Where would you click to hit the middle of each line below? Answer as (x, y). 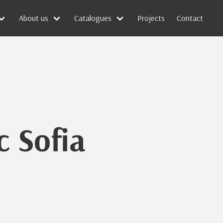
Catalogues (93, 18)
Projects (151, 18)
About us (34, 18)
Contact (190, 18)
